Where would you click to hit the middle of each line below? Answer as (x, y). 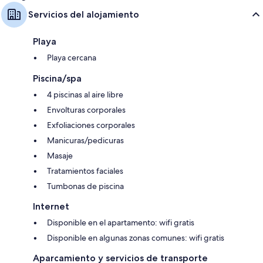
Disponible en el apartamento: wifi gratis (121, 223)
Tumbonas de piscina (85, 186)
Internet (51, 207)
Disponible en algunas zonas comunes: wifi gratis (136, 238)
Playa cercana (72, 58)
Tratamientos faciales (85, 171)
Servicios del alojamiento (84, 15)
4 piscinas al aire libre (85, 95)
